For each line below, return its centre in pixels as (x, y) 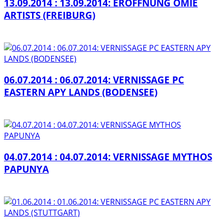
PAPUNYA (26, 169)
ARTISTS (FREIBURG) (50, 15)
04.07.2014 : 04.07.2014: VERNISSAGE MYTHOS (108, 156)
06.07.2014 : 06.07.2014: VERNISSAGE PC (94, 79)
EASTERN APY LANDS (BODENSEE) (81, 92)
